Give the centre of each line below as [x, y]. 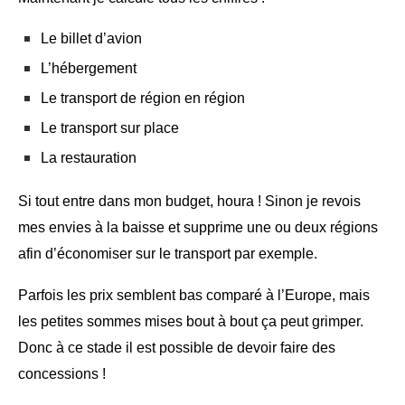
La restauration [89, 157]
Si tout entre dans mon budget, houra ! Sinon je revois [189, 201]
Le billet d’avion [91, 38]
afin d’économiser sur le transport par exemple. [168, 253]
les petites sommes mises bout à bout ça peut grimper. [191, 321]
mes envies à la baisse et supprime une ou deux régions [198, 227]
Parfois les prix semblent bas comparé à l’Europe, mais [194, 295]
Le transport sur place [110, 127]
